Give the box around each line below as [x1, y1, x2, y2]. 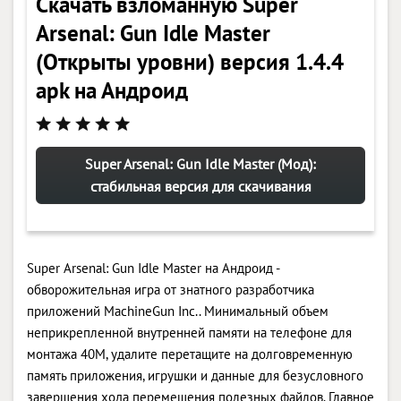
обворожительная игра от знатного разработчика [27, 280, 314, 298]
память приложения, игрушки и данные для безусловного [27, 366, 363, 384]
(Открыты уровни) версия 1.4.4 [36, 47, 344, 76]
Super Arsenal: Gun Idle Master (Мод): [85, 154, 316, 173]
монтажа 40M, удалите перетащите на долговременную [27, 345, 353, 363]
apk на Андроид [36, 75, 188, 105]
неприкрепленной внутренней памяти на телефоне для [27, 323, 352, 341]
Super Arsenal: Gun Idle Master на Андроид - [27, 259, 279, 277]
